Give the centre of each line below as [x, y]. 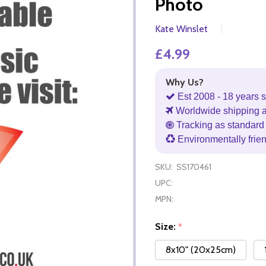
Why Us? [185, 82]
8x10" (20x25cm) [201, 250]
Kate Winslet [181, 28]
